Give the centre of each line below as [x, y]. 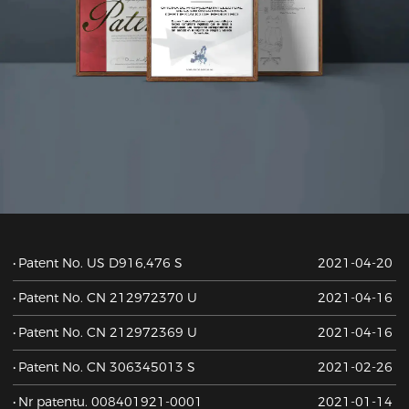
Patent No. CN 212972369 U [108, 332]
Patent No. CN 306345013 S [107, 367]
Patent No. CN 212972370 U [108, 297]
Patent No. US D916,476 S [101, 262]
